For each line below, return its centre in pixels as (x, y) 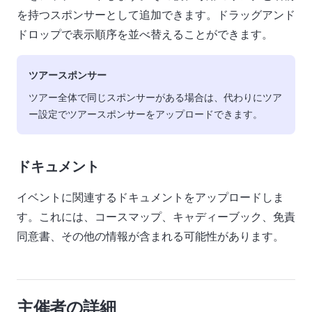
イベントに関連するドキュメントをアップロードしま (150, 197)
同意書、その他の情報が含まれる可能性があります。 (150, 236)
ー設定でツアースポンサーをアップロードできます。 (146, 114)
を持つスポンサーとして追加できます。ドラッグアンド (156, 15)
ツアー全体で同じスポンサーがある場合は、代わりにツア (155, 97)
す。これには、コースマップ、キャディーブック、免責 (156, 217)
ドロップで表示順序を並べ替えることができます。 (145, 34)
